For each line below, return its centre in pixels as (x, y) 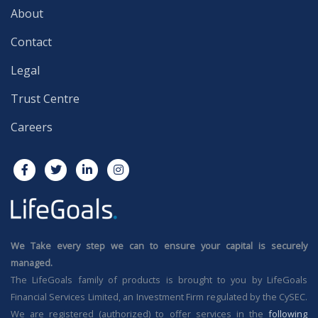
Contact (31, 42)
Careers (32, 127)
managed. (32, 262)
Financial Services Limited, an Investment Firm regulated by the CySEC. (159, 296)
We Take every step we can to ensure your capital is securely (159, 245)
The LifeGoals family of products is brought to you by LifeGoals (159, 279)
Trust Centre (45, 98)
